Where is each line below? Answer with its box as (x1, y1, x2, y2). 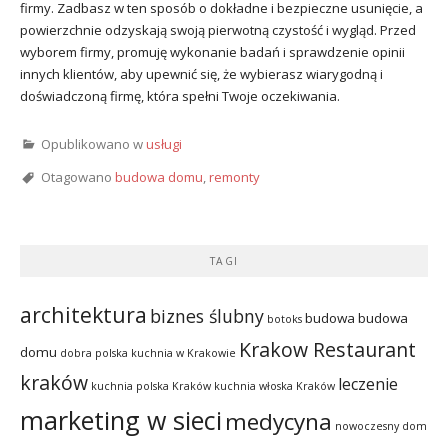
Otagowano (41, 168, 115, 187)
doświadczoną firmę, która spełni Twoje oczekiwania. (20, 86, 340, 105)
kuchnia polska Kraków (91, 378, 211, 393)
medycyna (225, 405, 332, 437)
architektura (20, 299, 147, 329)
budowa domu (115, 168, 203, 187)
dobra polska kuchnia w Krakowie (60, 345, 236, 360)
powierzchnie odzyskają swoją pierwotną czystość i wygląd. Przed (20, 20, 416, 39)
